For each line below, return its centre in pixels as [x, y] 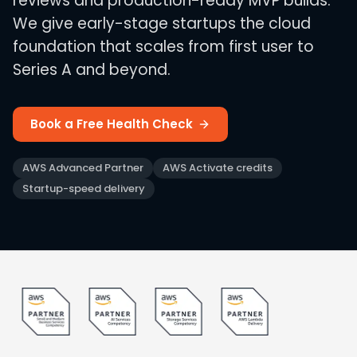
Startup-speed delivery [84, 188]
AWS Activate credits [218, 168]
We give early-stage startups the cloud [162, 24]
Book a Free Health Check [112, 124]
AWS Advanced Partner [83, 168]
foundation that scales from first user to [163, 47]
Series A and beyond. [92, 70]
